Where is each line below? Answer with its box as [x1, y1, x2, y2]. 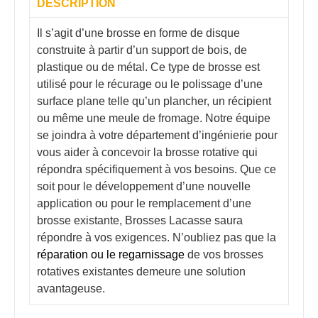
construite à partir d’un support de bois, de [37, 43, 247, 56]
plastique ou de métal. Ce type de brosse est [37, 60, 260, 73]
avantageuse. [37, 282, 105, 295]
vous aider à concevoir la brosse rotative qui [37, 146, 258, 158]
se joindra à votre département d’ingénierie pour [37, 128, 278, 141]
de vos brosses [185, 248, 263, 261]
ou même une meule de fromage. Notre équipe [37, 111, 270, 124]
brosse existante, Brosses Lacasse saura [37, 214, 243, 226]
